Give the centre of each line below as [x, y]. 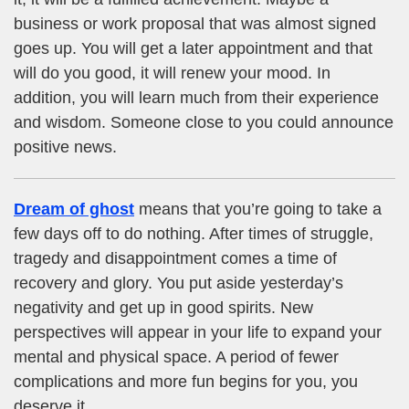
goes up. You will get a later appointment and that [193, 48]
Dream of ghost [74, 209]
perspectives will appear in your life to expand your [198, 332]
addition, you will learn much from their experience [196, 97]
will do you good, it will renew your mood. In [172, 73]
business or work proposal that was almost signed [195, 23]
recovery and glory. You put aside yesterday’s [178, 283]
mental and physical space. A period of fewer [176, 357]
